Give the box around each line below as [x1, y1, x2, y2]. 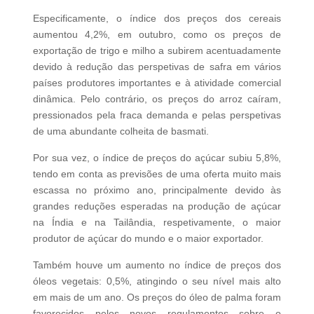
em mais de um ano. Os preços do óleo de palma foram [32, 292, 282, 303]
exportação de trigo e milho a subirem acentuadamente [32, 45, 282, 57]
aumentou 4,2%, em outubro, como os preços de [32, 29, 282, 41]
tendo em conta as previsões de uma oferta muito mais [32, 168, 282, 180]
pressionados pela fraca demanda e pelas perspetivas [32, 109, 282, 121]
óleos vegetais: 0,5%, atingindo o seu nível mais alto [32, 275, 282, 287]
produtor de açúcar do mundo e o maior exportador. [32, 233, 264, 245]
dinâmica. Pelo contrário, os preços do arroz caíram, [32, 93, 282, 105]
